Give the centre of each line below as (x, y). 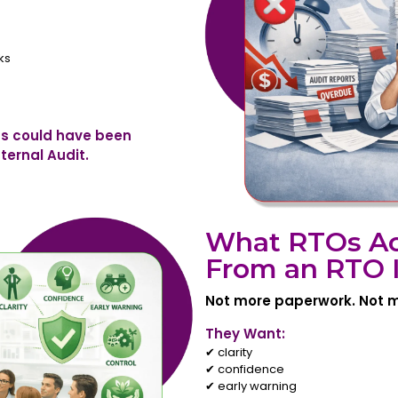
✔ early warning (251, 386)
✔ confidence (245, 370)
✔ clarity (229, 353)
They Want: (246, 334)
